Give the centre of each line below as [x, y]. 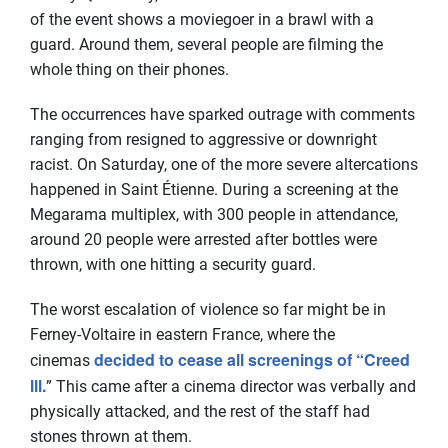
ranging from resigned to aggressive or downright [203, 139]
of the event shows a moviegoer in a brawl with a [202, 19]
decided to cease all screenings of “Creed [250, 359]
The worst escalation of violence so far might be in [208, 309]
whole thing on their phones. [137, 69]
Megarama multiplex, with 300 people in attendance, [214, 214]
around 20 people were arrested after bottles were [203, 239]
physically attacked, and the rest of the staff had [200, 411]
